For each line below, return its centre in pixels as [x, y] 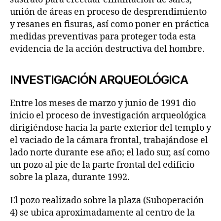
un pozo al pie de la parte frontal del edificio [102, 165]
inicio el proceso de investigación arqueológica [108, 115]
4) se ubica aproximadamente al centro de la [102, 213]
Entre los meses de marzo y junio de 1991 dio [103, 103]
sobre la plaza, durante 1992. [70, 177]
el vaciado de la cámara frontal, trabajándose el [109, 140]
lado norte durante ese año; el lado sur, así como [110, 152]
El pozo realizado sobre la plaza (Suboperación [107, 201]
